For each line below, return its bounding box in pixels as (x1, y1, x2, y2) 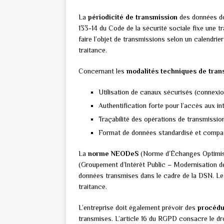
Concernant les (78, 67, 126, 75)
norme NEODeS (88, 149, 138, 158)
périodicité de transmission (88, 13, 177, 21)
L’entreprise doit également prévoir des (78, 203, 197, 212)
